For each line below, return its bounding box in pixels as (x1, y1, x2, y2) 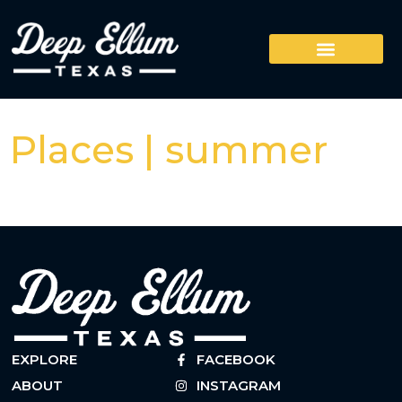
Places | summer (9, 126, 328, 173)
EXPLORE (12, 350, 78, 368)
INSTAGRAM (197, 376, 282, 394)
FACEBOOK (197, 350, 276, 368)
